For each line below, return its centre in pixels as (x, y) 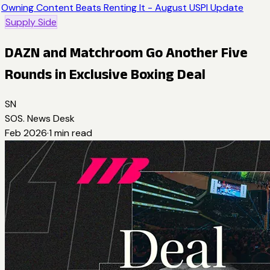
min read (72, 133)
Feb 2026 (26, 133)
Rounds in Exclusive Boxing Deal (105, 74)
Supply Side (31, 22)
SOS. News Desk (40, 118)
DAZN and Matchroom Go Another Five (126, 52)
